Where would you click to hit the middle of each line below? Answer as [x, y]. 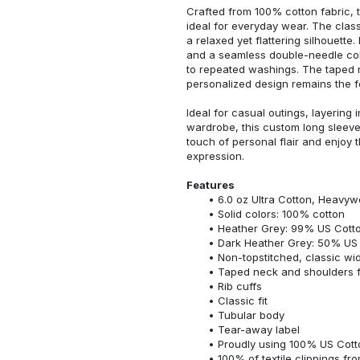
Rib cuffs [239, 286]
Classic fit [242, 300]
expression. [215, 155]
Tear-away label [258, 329]
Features [211, 184]
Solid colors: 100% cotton [281, 213]
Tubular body [251, 315]
